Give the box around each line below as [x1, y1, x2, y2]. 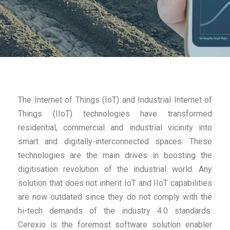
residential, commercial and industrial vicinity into [18, 123, 212, 132]
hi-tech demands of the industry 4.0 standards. [18, 206, 212, 216]
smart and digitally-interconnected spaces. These [18, 137, 212, 146]
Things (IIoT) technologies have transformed [18, 109, 212, 119]
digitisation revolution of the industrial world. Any [18, 164, 212, 174]
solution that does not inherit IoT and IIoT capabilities [18, 178, 212, 188]
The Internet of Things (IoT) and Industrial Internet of [18, 95, 212, 105]
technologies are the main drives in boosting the [18, 150, 212, 160]
